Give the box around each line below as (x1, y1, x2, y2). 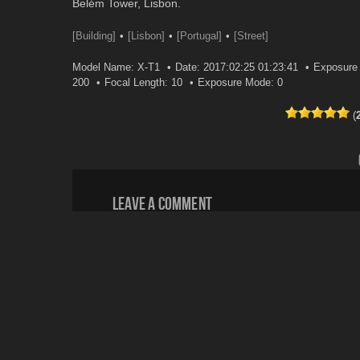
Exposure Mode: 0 (198, 76, 283, 88)
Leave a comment (112, 194, 212, 213)
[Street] (234, 30, 268, 42)
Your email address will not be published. (112, 213, 320, 226)
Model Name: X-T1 (72, 61, 160, 73)
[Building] (72, 30, 116, 42)
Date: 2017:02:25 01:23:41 (175, 61, 298, 73)
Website (281, 346, 322, 358)
